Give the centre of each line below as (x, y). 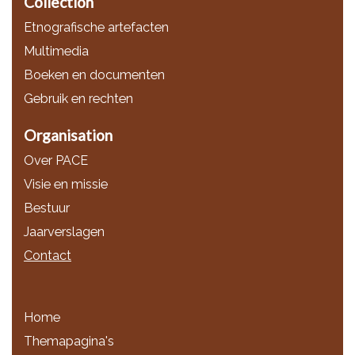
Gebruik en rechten (78, 99)
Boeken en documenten (94, 75)
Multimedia (56, 52)
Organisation (68, 135)
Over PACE (56, 161)
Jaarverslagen (64, 232)
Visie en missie (66, 185)
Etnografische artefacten (96, 28)
